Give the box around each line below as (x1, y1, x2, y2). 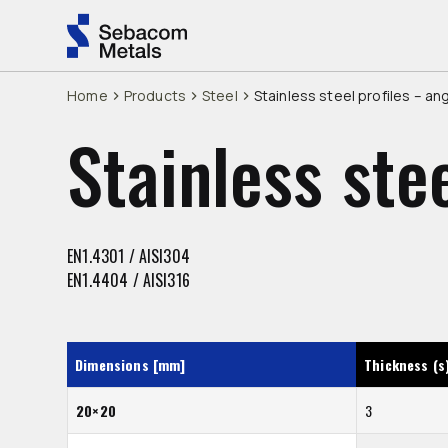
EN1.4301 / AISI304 (67, 244, 190, 268)
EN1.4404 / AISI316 (67, 268, 190, 292)
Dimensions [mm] (75, 354, 186, 375)
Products (123, 86, 186, 105)
